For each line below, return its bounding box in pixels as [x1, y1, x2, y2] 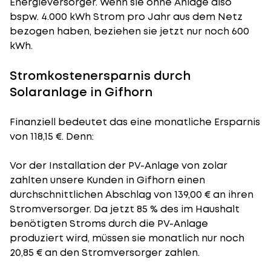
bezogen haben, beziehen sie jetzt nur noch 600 [10, 24, 249, 38]
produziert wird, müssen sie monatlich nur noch [10, 231, 244, 245]
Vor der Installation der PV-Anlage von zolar [10, 158, 227, 172]
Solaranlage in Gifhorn [10, 83, 152, 100]
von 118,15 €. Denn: [10, 129, 94, 143]
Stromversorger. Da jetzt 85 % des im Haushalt [10, 202, 240, 216]
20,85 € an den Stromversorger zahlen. [10, 246, 200, 260]
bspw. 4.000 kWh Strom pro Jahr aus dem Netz [10, 10, 243, 24]
